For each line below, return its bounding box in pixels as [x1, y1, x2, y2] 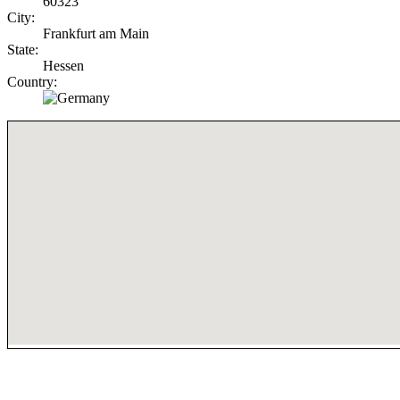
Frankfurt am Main [43, 26, 149, 42]
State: [7, 42, 38, 58]
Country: [7, 74, 57, 90]
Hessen [43, 58, 84, 74]
